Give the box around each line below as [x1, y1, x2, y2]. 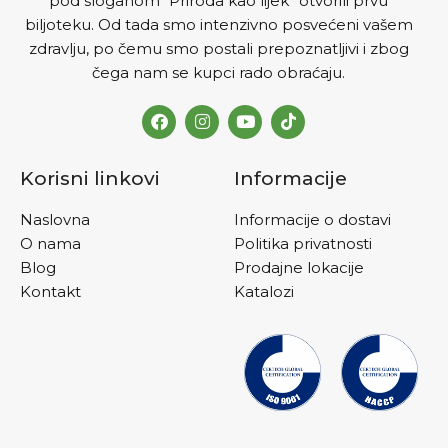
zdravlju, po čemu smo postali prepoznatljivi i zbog [28, 38, 409, 58]
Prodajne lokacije [233, 257, 364, 277]
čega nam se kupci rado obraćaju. [92, 62, 346, 82]
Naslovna [20, 209, 90, 229]
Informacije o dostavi [233, 209, 391, 229]
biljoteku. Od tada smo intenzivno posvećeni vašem [24, 14, 413, 34]
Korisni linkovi [20, 166, 160, 190]
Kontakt [20, 281, 81, 301]
